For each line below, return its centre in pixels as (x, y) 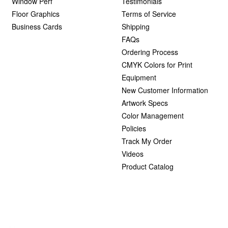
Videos (133, 154)
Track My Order (147, 141)
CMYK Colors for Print (157, 65)
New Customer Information (165, 90)
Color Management (153, 116)
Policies (134, 128)
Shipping (136, 26)
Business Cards (37, 26)
